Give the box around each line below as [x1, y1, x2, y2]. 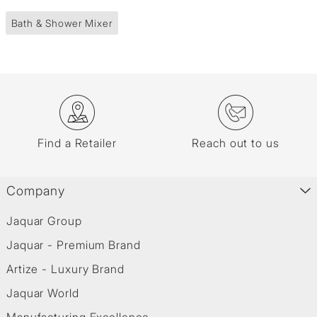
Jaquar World [6, 286, 79, 301]
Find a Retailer [38, 136, 117, 151]
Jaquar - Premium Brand [6, 238, 141, 253]
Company [6, 183, 66, 199]
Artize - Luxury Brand [6, 262, 125, 277]
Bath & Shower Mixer [11, 17, 113, 30]
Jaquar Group [6, 214, 82, 229]
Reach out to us [192, 136, 279, 151]
